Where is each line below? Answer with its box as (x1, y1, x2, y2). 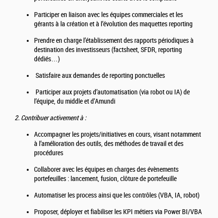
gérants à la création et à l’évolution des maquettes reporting (34, 20, 194, 29)
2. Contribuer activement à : (15, 114, 86, 123)
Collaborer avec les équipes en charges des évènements (34, 165, 179, 174)
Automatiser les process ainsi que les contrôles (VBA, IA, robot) (34, 191, 201, 200)
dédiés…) (34, 55, 60, 64)
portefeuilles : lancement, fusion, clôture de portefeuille (34, 175, 178, 183)
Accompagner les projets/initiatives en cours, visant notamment (34, 130, 201, 139)
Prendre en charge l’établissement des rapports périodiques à (34, 36, 194, 45)
